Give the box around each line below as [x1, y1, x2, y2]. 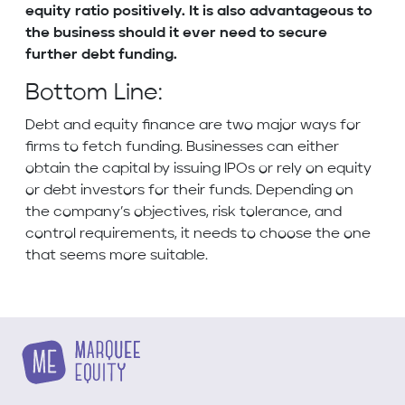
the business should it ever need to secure [25, 26, 327, 42]
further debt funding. [25, 48, 177, 63]
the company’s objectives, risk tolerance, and [25, 205, 342, 221]
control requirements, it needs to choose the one [25, 227, 371, 242]
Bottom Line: [25, 82, 163, 106]
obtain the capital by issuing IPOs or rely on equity [25, 162, 372, 177]
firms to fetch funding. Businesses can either [25, 140, 339, 155]
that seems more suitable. [25, 249, 212, 264]
